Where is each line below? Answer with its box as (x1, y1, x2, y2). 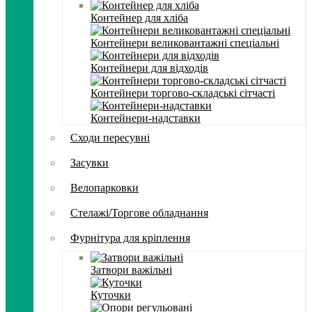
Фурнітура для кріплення (70, 232, 190, 244)
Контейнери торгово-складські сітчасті (91, 87, 275, 99)
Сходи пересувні (70, 132, 150, 143)
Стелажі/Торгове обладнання (70, 207, 208, 219)
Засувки (70, 157, 109, 169)
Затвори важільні (91, 264, 172, 276)
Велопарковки (70, 182, 139, 194)
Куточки (91, 289, 131, 301)
